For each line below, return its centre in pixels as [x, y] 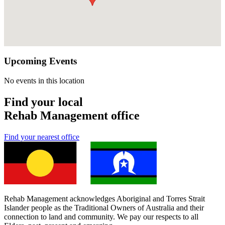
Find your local [43, 102]
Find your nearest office [42, 137]
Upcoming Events [40, 61]
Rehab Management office [72, 115]
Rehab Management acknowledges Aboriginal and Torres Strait [104, 199]
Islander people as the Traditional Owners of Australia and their [104, 208]
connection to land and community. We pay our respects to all [101, 217]
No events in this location [44, 80]
